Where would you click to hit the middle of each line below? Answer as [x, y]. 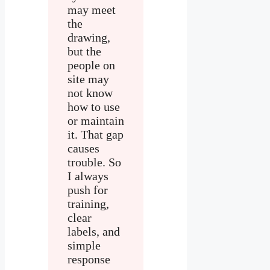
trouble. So [94, 162]
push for [88, 190]
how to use [94, 106]
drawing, [89, 37]
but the [84, 51]
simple [84, 245]
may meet [92, 9]
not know [90, 93]
